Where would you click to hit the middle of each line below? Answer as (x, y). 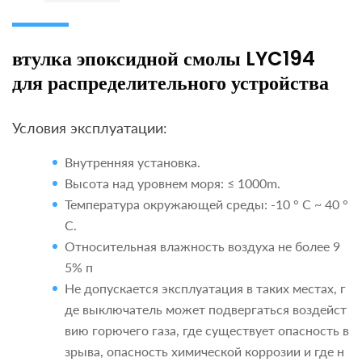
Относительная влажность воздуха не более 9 (202, 246)
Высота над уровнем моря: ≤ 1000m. (173, 183)
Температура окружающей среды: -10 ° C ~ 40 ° (206, 204)
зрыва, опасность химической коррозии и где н (204, 351)
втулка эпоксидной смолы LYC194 (164, 59)
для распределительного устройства (170, 83)
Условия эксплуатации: (90, 128)
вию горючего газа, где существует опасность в (207, 330)
